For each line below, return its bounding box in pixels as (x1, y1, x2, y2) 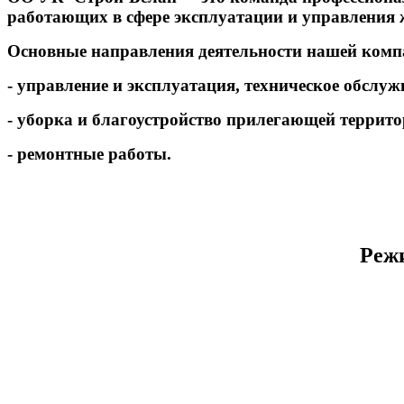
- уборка (7, 110, 78, 130)
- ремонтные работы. (7, 144, 171, 164)
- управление (7, 76, 113, 96)
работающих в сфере (7, 7, 174, 27)
